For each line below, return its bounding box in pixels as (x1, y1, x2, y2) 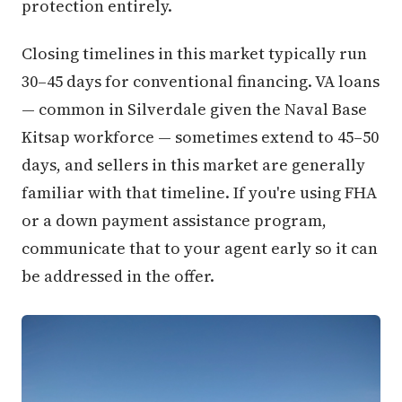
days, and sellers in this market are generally (22, 153, 365, 176)
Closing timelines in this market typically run (22, 41, 367, 65)
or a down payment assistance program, (22, 208, 327, 232)
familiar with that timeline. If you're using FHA (22, 180, 377, 204)
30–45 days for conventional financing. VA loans (22, 69, 380, 92)
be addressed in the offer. (22, 264, 214, 287)
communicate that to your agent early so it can (22, 236, 378, 259)
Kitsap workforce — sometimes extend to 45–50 (22, 125, 379, 148)
